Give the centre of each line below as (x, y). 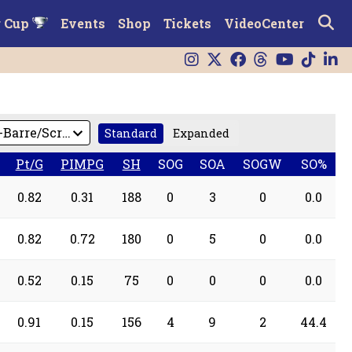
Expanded (202, 134)
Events (82, 23)
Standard (131, 134)
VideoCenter (264, 23)
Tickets (187, 23)
